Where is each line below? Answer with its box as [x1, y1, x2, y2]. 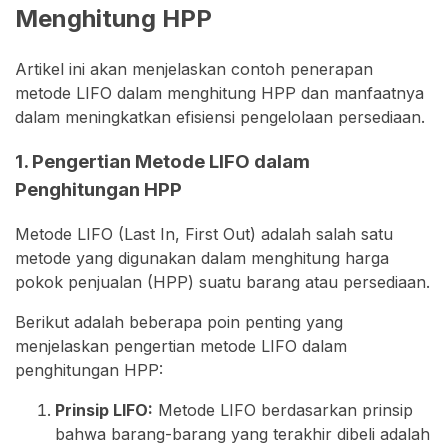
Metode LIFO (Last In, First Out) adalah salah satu [15, 224, 393, 245]
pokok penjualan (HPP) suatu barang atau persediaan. [15, 272, 430, 293]
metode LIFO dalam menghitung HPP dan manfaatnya [15, 82, 424, 103]
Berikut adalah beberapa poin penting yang [15, 312, 343, 333]
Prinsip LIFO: [55, 400, 153, 421]
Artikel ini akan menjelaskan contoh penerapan [15, 58, 373, 79]
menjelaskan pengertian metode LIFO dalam [15, 336, 347, 357]
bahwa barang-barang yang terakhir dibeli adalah [55, 424, 430, 445]
